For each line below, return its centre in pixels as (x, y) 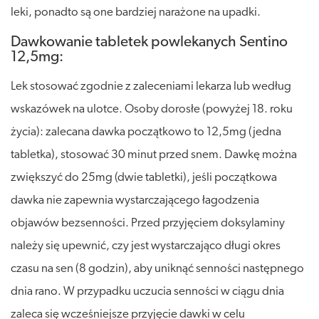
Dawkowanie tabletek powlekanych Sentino (149, 42)
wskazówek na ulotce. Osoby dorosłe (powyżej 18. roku (152, 109)
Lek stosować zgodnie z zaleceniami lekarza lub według (151, 86)
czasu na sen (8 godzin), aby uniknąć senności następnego (157, 268)
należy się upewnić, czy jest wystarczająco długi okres (146, 246)
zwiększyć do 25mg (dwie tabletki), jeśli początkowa (144, 177)
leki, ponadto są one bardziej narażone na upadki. (136, 12)
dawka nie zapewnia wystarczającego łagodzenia (135, 200)
